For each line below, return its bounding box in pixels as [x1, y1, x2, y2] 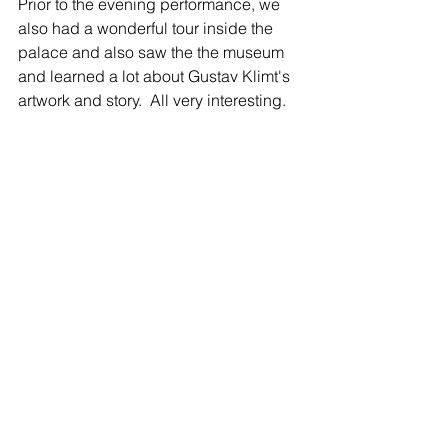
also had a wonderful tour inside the [18, 17, 277, 38]
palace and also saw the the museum [18, 41, 288, 62]
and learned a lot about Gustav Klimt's [18, 65, 294, 86]
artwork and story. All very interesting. [18, 89, 290, 110]
